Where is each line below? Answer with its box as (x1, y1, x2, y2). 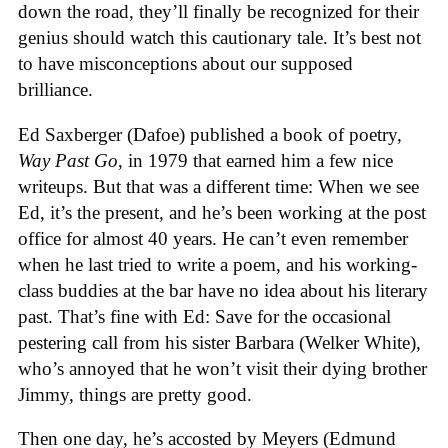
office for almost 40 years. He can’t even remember (18, 227, 408, 249)
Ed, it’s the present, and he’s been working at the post (18, 201, 426, 223)
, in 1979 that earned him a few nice (118, 149, 393, 171)
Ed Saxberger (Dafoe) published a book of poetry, (18, 123, 402, 145)
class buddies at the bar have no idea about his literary (18, 279, 428, 301)
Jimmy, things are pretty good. (18, 383, 252, 405)
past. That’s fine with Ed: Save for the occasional (18, 305, 391, 327)
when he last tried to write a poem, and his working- (18, 253, 417, 275)
